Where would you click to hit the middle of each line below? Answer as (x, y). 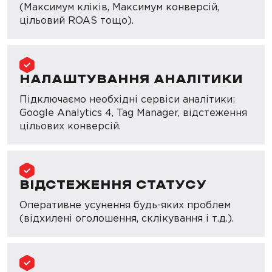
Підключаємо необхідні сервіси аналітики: (127, 99)
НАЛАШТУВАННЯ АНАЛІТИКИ (131, 80)
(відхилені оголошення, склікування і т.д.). (127, 218)
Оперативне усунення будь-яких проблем (125, 205)
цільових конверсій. (70, 126)
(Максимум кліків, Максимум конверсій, (119, 7)
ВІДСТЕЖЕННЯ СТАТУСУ (113, 185)
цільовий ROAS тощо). (76, 20)
